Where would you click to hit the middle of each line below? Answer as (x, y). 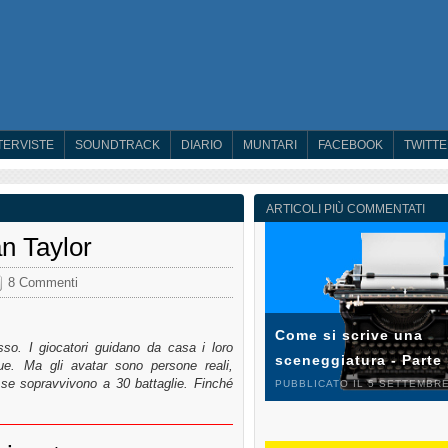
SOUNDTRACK (117, 145)
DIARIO (201, 145)
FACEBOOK (350, 145)
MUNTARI (270, 145)
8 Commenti (43, 282)
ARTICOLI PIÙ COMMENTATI (345, 209)
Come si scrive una (349, 335)
